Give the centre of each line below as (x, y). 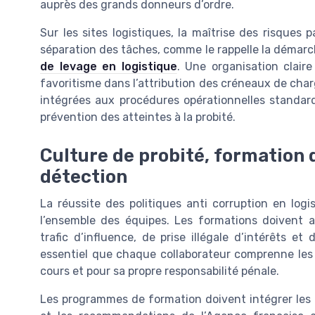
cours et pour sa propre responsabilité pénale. (160, 271)
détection (84, 176)
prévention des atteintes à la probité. (138, 117)
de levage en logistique (109, 67)
